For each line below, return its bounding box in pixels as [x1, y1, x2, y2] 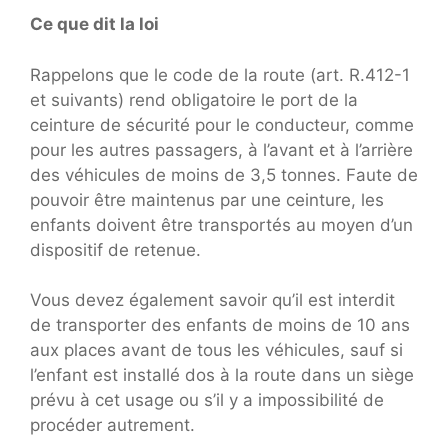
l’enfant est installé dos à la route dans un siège [30, 365, 414, 386]
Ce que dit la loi [30, 14, 159, 35]
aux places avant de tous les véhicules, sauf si [30, 340, 403, 361]
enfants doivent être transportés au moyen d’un [30, 214, 413, 235]
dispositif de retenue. [30, 239, 201, 260]
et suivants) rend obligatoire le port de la [30, 89, 358, 110]
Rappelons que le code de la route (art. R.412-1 [30, 64, 410, 85]
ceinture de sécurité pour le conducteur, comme [30, 114, 414, 135]
